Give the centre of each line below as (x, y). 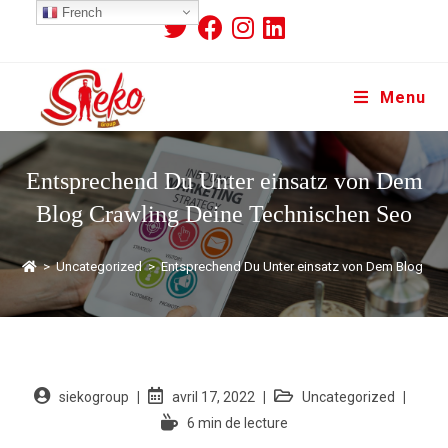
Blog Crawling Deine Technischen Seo (224, 214)
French (79, 12)
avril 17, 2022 (213, 397)
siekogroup (94, 397)
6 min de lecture (237, 423)
